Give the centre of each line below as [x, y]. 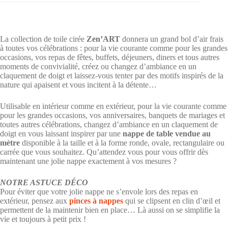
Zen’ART [103, 39]
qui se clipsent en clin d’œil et [172, 201]
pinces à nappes [96, 201]
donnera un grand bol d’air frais [172, 39]
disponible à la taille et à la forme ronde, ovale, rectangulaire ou [123, 142]
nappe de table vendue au [167, 133]
